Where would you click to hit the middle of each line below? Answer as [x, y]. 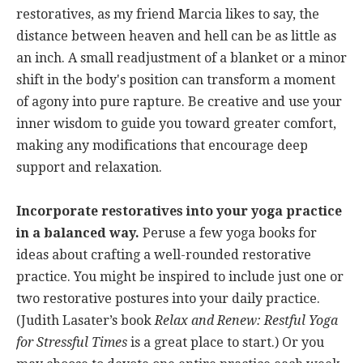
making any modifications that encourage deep [162, 145]
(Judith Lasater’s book [85, 320]
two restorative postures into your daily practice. [168, 298]
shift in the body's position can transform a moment [176, 79]
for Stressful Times [73, 342]
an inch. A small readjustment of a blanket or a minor [181, 58]
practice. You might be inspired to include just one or [180, 276]
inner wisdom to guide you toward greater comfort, [176, 123]
